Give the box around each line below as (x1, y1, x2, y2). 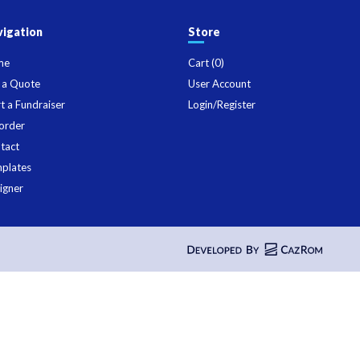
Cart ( (187, 55, 215, 69)
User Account (187, 76, 251, 90)
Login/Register (187, 97, 256, 111)
